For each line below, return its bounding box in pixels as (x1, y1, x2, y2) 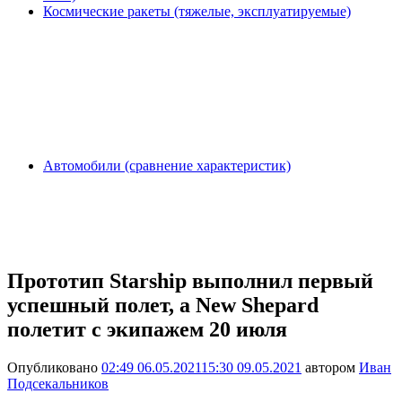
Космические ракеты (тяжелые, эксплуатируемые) (43, 4, 351, 19)
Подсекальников (7, 375, 109, 391)
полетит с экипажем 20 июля (7, 317, 287, 341)
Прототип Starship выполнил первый (7, 268, 373, 293)
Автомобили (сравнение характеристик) (43, 158, 291, 173)
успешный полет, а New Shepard (7, 293, 319, 317)
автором (301, 359, 359, 375)
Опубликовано (7, 359, 101, 375)
